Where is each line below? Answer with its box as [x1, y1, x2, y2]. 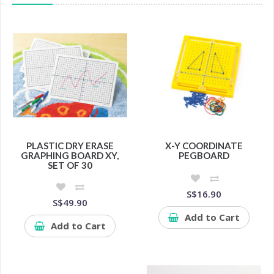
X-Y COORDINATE [165, 139, 243, 151]
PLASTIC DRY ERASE [26, 139, 114, 151]
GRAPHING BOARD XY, [21, 149, 119, 161]
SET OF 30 [47, 159, 92, 171]
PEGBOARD [179, 149, 230, 161]
